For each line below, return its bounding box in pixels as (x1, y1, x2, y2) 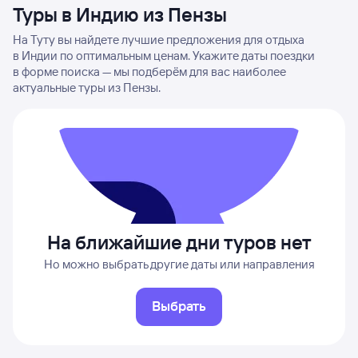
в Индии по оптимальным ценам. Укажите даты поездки (13, 48, 315, 63)
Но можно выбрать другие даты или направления (43, 257, 315, 272)
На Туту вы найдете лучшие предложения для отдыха (13, 32, 304, 47)
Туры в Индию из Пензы (13, 2, 227, 26)
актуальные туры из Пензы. (13, 80, 161, 95)
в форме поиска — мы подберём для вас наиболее (13, 64, 286, 79)
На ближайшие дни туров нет (46, 230, 312, 254)
